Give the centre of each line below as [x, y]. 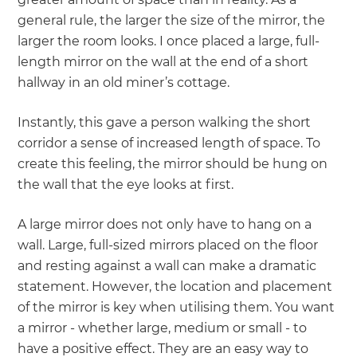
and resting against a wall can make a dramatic [167, 266]
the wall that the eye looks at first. [126, 185]
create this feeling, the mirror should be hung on [173, 164]
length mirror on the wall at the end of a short [163, 62]
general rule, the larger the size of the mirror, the [172, 21]
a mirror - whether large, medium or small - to [163, 328]
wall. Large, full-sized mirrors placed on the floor [168, 245]
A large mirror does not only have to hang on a [165, 225]
